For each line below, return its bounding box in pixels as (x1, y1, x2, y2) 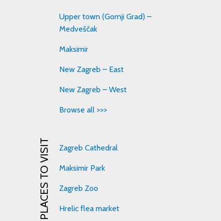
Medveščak (59, 24, 98, 34)
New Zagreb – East (59, 65, 124, 74)
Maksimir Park (59, 163, 106, 173)
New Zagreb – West (59, 85, 127, 95)
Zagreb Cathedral (59, 143, 118, 153)
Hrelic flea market (59, 204, 120, 214)
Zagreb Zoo (59, 184, 99, 193)
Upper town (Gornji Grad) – (59, 12, 152, 22)
